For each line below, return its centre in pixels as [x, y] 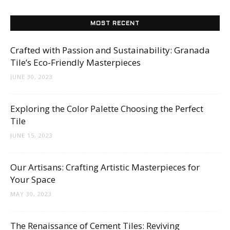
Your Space [33, 180]
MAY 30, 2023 [31, 194]
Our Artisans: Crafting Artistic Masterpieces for [105, 167]
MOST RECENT [115, 24]
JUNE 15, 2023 [32, 136]
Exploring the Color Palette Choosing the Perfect [107, 109]
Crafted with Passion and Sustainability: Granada [110, 50]
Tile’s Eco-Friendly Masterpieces [75, 63]
